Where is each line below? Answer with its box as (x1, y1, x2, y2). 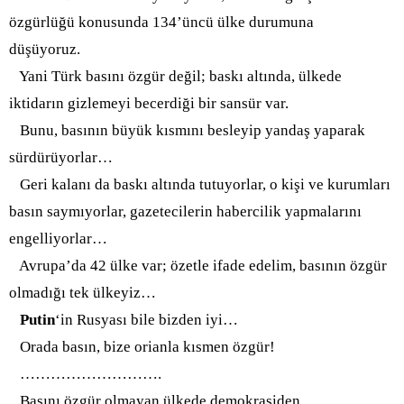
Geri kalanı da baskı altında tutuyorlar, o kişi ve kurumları (9, 176, 390, 193)
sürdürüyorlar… (9, 149, 113, 166)
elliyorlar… (32, 230, 107, 247)
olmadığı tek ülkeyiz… (9, 284, 156, 301)
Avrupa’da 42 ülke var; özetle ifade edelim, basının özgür (9, 257, 387, 274)
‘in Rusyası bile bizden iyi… (55, 311, 238, 328)
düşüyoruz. (9, 41, 80, 58)
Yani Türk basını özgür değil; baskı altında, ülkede (9, 68, 342, 85)
